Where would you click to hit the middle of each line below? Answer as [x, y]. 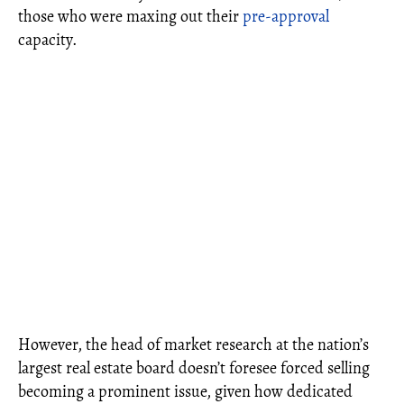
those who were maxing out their [130, 16]
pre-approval [286, 16]
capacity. [47, 39]
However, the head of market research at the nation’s [193, 344]
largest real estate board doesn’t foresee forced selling [194, 367]
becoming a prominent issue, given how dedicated [185, 391]
